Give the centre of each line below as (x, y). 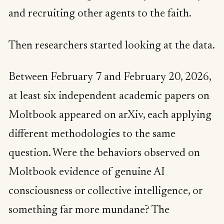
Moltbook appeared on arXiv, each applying (110, 116)
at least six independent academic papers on (109, 97)
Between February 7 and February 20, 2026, (110, 78)
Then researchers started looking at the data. (112, 46)
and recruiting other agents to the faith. (100, 14)
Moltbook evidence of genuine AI (87, 173)
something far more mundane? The (89, 211)
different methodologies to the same (92, 135)
